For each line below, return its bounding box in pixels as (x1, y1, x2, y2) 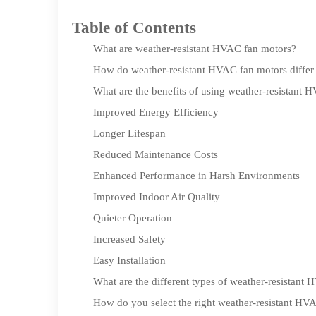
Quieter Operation (93, 212, 172, 224)
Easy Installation (93, 255, 166, 266)
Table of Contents (72, 19, 196, 37)
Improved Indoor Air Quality (93, 191, 220, 202)
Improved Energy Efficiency (93, 107, 219, 118)
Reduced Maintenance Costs (93, 149, 218, 160)
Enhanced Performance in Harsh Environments (93, 170, 300, 181)
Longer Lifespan (93, 128, 166, 139)
